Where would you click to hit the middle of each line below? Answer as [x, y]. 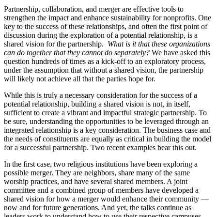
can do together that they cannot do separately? [77, 53]
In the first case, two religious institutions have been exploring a [101, 164]
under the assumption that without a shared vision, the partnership [104, 70]
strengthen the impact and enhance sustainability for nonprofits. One [108, 18]
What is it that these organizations [159, 44]
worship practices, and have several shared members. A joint [96, 182]
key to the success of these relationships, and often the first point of [106, 27]
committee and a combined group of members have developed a [101, 190]
